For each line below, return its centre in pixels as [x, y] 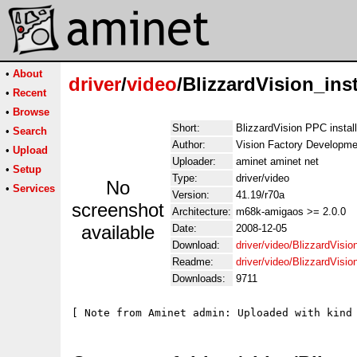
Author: [189, 145]
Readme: [193, 262]
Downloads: [199, 279]
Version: [191, 195]
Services [34, 188]
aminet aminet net [277, 161]
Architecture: [202, 212]
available [118, 232]
